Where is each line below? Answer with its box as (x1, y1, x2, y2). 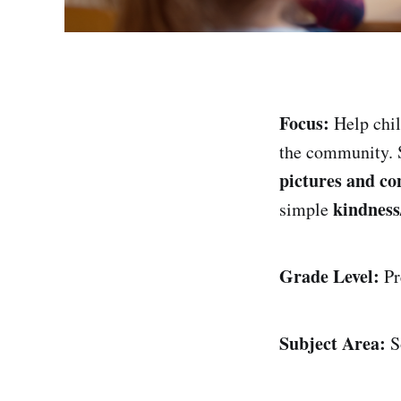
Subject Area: (279, 329, 386, 356)
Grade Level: (279, 262, 380, 289)
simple (279, 196, 333, 221)
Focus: (279, 109, 329, 136)
